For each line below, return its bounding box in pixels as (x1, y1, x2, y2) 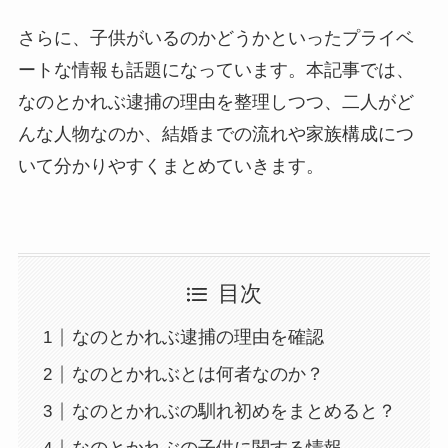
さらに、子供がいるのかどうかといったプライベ (17, 27, 414, 48)
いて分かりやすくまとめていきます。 (17, 155, 324, 176)
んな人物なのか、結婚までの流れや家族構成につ (17, 123, 414, 144)
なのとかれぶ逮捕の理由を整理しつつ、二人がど (17, 91, 414, 112)
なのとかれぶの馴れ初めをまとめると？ (71, 401, 396, 422)
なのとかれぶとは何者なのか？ (71, 364, 324, 385)
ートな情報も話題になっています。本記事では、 (17, 59, 414, 80)
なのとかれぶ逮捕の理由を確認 (71, 327, 324, 348)
